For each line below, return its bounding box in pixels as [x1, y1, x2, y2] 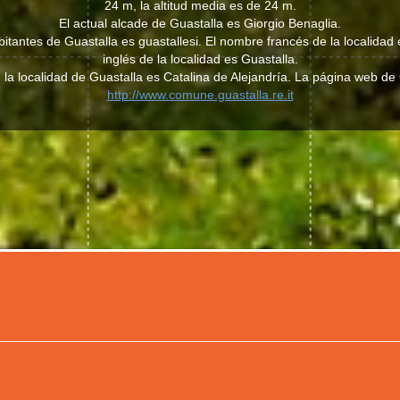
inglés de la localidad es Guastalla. [102, 52, 298, 66]
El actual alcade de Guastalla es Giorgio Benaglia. [59, 16, 341, 30]
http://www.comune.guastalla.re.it [106, 87, 294, 102]
